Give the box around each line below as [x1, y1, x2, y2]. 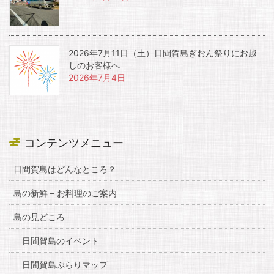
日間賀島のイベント [22, 235, 99, 246]
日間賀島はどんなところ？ [13, 163, 116, 174]
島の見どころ [13, 211, 65, 222]
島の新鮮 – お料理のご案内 [13, 187, 117, 198]
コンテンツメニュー [24, 136, 124, 149]
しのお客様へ [68, 59, 120, 70]
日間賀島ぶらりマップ [22, 259, 108, 270]
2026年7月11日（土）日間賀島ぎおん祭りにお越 [68, 47, 257, 58]
